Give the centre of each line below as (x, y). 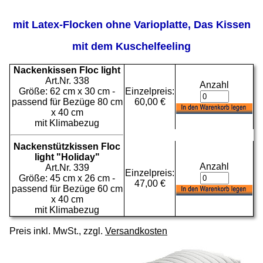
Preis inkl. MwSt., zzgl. (57, 231)
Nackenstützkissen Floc (67, 147)
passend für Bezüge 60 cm (67, 189)
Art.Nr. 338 (67, 81)
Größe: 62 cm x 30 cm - (67, 92)
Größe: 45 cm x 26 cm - (67, 178)
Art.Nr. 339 (67, 168)
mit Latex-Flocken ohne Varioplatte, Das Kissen (131, 25)
